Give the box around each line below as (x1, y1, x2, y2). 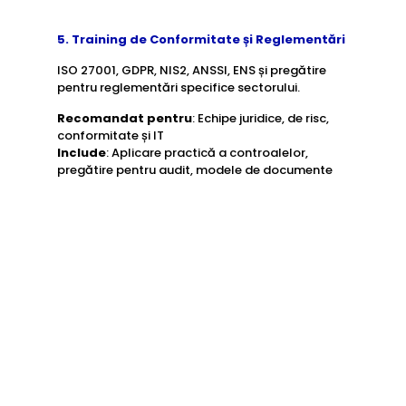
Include (56, 144, 106, 161)
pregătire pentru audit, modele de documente (56, 161, 333, 179)
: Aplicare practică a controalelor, (105, 144, 308, 161)
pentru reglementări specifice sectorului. (56, 79, 300, 96)
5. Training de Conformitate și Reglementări (56, 31, 345, 48)
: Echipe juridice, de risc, (191, 110, 329, 127)
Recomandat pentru (56, 110, 192, 127)
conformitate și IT (56, 127, 164, 144)
